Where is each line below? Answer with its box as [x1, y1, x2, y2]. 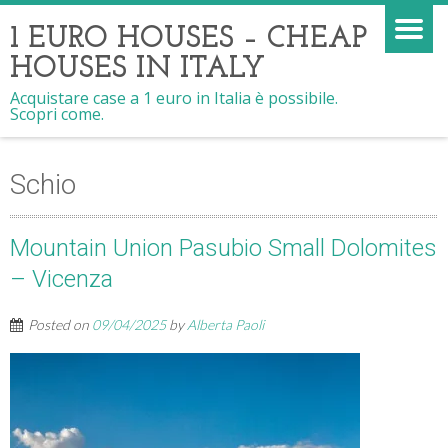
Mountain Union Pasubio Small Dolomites [10, 234, 437, 262]
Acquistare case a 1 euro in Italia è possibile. [10, 87, 338, 109]
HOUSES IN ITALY [10, 54, 265, 85]
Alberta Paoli [187, 316, 264, 333]
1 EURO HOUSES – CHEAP [10, 24, 368, 55]
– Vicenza [10, 265, 113, 293]
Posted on [28, 316, 92, 333]
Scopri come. [10, 103, 104, 125]
